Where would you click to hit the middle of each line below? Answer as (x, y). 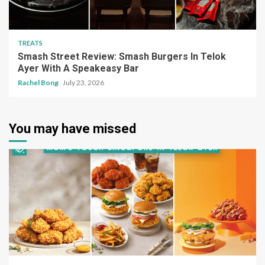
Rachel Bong (39, 83)
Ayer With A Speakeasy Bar (78, 69)
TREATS (30, 43)
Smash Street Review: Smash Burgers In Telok (122, 57)
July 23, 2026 (83, 83)
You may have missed (72, 129)
